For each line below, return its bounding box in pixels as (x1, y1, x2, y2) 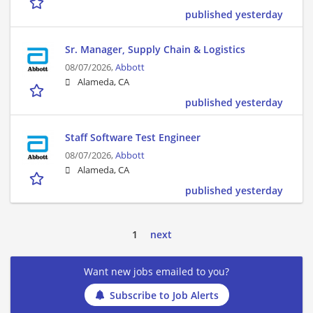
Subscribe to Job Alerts (109, 288, 219, 302)
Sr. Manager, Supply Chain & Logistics (65, 43, 245, 57)
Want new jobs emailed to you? (84, 265, 229, 279)
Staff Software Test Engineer (65, 131, 201, 145)
